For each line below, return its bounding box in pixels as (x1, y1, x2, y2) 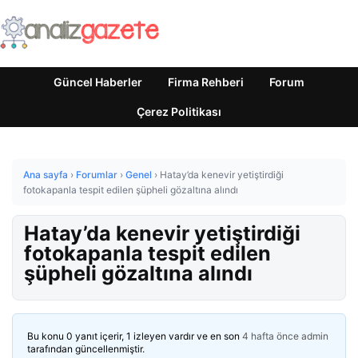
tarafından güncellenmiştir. (27, 343, 145, 355)
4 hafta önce (242, 330, 299, 342)
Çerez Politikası (137, 105, 221, 118)
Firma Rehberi (168, 75, 244, 89)
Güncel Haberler (54, 75, 142, 89)
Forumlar (76, 169, 117, 181)
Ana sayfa (23, 169, 68, 181)
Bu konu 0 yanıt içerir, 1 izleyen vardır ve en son (27, 330, 242, 342)
